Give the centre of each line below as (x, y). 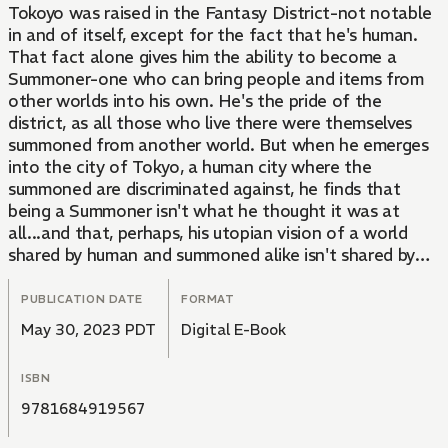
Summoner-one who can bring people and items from (216, 79)
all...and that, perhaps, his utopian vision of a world (208, 233)
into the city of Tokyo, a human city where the (190, 167)
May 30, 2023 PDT (88, 330)
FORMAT (208, 299)
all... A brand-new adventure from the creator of (198, 277)
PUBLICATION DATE (82, 299)
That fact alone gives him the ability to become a (202, 57)
